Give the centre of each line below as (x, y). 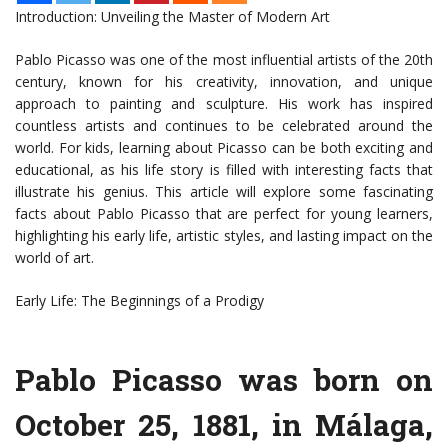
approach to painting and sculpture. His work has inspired (224, 104)
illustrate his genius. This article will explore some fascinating (224, 192)
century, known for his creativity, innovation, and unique (224, 82)
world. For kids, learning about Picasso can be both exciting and (224, 148)
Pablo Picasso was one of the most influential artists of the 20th (224, 60)
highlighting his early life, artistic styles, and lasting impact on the (224, 236)
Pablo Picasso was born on (224, 380)
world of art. (54, 258)
